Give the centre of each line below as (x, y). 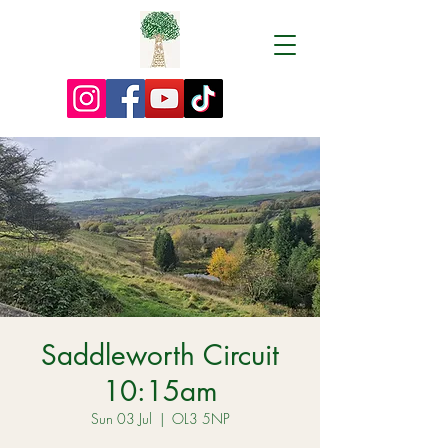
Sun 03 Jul (121, 418)
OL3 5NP (200, 418)
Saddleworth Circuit (160, 355)
